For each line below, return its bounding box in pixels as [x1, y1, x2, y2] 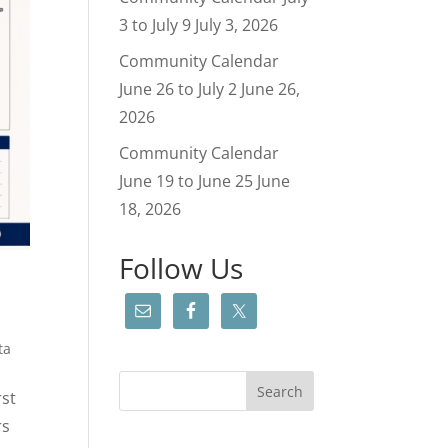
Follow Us [119, 249, 244, 287]
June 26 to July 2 [119, 78, 238, 100]
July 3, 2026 [195, 14, 279, 36]
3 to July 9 [119, 14, 192, 36]
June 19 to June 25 [119, 170, 254, 192]
